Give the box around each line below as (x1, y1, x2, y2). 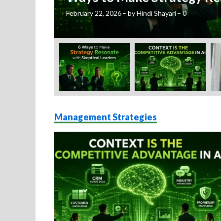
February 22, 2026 (66, 8, 121, 17)
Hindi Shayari (136, 8, 176, 17)
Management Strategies (54, 111, 157, 123)
